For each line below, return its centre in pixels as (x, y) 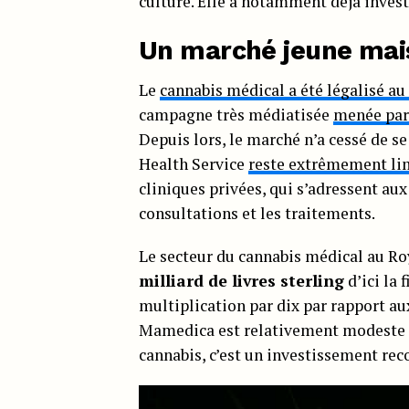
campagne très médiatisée (236, 114)
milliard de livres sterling (241, 280)
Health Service (194, 163)
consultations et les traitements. (257, 213)
